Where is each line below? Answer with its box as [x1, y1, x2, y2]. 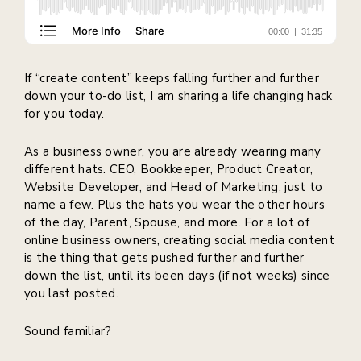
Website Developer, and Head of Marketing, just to [24, 179, 323, 196]
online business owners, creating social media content [24, 232, 334, 249]
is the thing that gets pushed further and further [24, 250, 305, 267]
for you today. [24, 106, 105, 122]
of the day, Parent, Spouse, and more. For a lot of [24, 214, 310, 231]
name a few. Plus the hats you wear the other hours [24, 197, 326, 214]
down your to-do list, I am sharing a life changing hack [24, 88, 333, 105]
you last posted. [24, 285, 119, 302]
